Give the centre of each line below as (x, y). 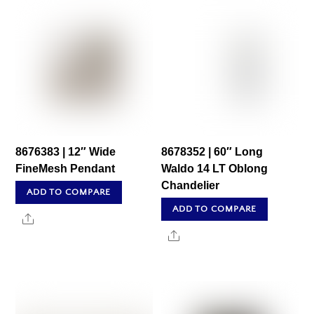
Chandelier (191, 186)
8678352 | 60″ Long (212, 152)
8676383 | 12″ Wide (66, 152)
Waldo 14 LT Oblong (215, 169)
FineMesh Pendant (66, 169)
